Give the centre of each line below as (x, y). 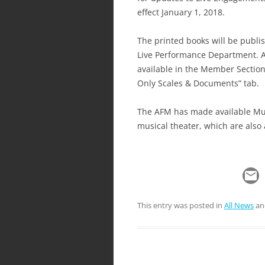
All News (239, 205)
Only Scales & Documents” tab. (198, 83)
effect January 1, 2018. (181, 12)
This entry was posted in (181, 205)
